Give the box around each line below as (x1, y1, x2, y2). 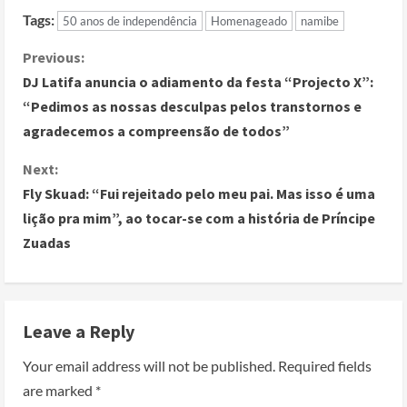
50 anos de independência (63, 13, 197, 28)
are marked (23, 381, 95, 399)
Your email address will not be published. (23, 356, 275, 374)
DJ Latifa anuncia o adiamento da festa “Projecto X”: (23, 72, 373, 91)
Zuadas (23, 233, 71, 252)
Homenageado (211, 13, 287, 28)
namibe (301, 13, 339, 28)
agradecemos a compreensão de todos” (23, 121, 290, 140)
